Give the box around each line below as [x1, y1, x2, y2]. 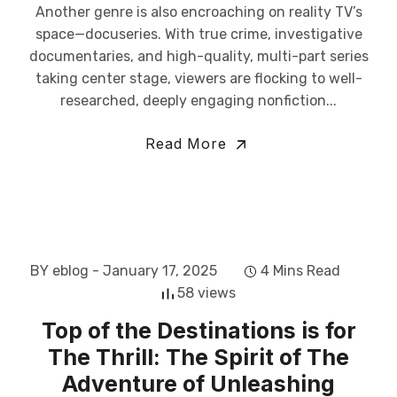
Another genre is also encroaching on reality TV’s [35, 4, 362, 20]
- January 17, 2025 [92, 262, 217, 279]
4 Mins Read [261, 262, 340, 279]
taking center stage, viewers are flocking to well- [35, 70, 362, 87]
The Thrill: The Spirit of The [48, 344, 349, 370]
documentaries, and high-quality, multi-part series [28, 48, 369, 65]
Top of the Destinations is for [41, 317, 356, 344]
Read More [145, 135, 232, 152]
